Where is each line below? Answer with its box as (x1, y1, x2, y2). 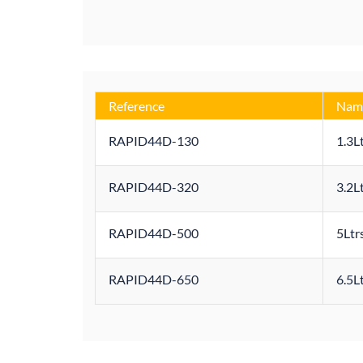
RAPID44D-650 (109, 271, 199, 287)
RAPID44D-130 (109, 132, 199, 148)
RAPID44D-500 (109, 224, 199, 241)
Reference (109, 97, 164, 113)
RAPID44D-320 (109, 178, 199, 194)
